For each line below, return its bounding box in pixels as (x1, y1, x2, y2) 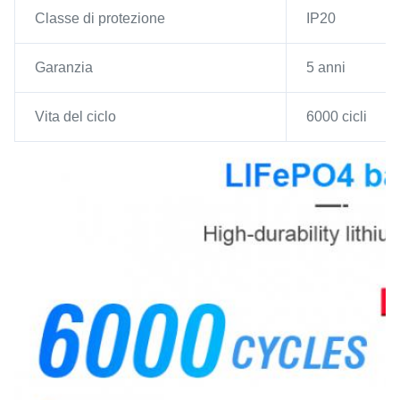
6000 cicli (306, 109, 367, 124)
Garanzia (35, 60, 93, 75)
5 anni (306, 60, 346, 75)
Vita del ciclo (35, 109, 116, 124)
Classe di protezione (35, 11, 165, 26)
